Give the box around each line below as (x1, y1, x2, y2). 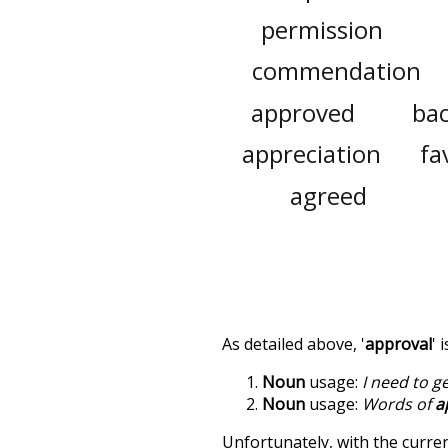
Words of (362, 392, 435, 415)
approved (250, 95, 355, 129)
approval (365, 332, 432, 355)
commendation (251, 54, 421, 88)
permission (260, 12, 383, 46)
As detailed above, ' (222, 332, 365, 355)
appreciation (241, 137, 381, 171)
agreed (290, 178, 368, 212)
